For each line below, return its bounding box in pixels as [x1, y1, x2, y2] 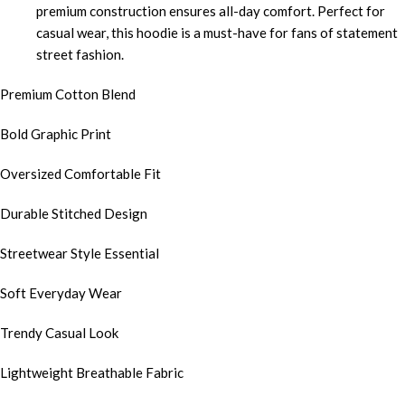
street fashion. [36, 45, 124, 62]
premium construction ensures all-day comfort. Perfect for [36, 2, 385, 19]
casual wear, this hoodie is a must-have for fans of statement [36, 24, 398, 41]
